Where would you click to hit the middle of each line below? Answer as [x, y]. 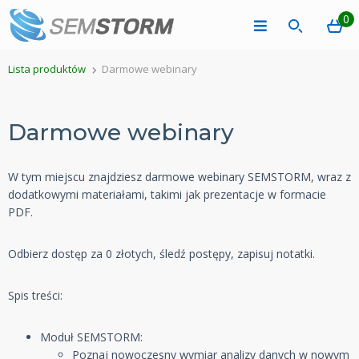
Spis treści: [35, 295]
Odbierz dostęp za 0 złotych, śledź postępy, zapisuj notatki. [161, 254]
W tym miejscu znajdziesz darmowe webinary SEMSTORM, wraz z [179, 177]
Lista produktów [47, 69]
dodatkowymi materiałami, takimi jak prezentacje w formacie [167, 194]
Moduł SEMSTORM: [91, 337]
